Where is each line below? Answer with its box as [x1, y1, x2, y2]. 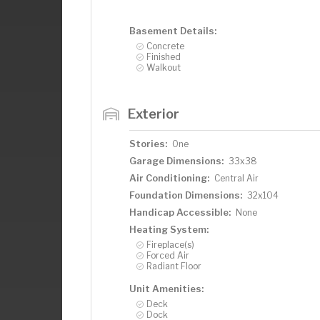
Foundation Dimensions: [129, 189, 242, 201]
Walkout [146, 61, 181, 73]
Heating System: [129, 223, 209, 235]
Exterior [127, 105, 179, 121]
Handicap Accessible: [129, 206, 231, 218]
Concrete [146, 40, 184, 51]
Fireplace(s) [146, 239, 194, 250]
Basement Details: [129, 24, 216, 36]
